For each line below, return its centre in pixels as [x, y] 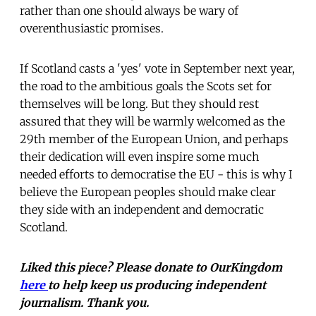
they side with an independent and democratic [142, 209]
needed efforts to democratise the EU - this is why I [156, 174]
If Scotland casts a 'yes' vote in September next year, [157, 68]
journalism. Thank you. [84, 302]
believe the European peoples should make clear [148, 192]
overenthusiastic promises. [92, 28]
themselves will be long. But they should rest [139, 103]
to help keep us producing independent [157, 285]
